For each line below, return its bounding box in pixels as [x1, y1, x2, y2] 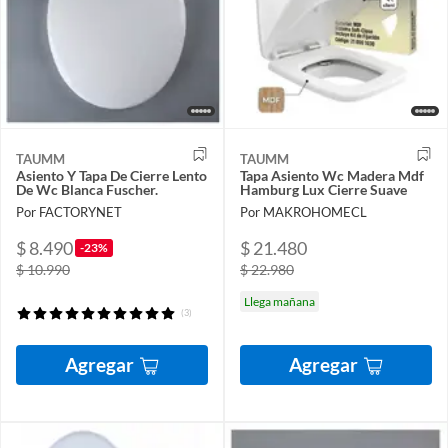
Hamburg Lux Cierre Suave [240, 181, 407, 199]
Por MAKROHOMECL [240, 203, 367, 220]
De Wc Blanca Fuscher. [16, 181, 158, 199]
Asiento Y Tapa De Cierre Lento [16, 167, 207, 185]
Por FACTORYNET [16, 203, 122, 220]
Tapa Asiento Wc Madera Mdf [240, 167, 424, 185]
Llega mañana [244, 293, 315, 309]
